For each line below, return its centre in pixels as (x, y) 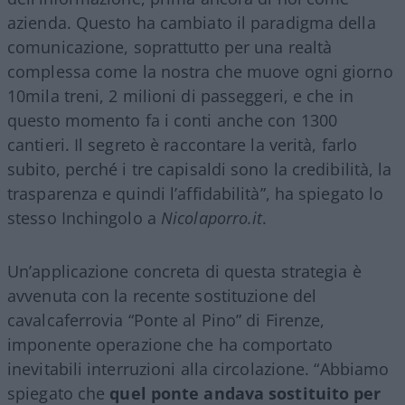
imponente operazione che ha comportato (170, 345)
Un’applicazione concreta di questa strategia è (184, 272)
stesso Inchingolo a (85, 218)
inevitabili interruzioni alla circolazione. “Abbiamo (198, 369)
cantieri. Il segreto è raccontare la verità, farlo (183, 145)
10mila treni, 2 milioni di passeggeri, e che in (180, 96)
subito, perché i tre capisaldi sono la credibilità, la (200, 170)
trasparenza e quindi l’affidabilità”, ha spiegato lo (196, 194)
